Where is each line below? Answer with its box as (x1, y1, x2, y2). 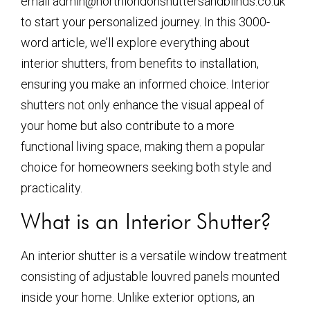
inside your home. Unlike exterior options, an (21, 290, 255, 305)
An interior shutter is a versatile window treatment (21, 248, 287, 264)
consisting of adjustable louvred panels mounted (21, 269, 280, 284)
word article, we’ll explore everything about (21, 35, 250, 50)
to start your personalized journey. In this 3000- (21, 15, 270, 29)
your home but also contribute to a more (21, 118, 235, 133)
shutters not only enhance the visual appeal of (21, 98, 264, 112)
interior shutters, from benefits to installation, (21, 56, 259, 71)
